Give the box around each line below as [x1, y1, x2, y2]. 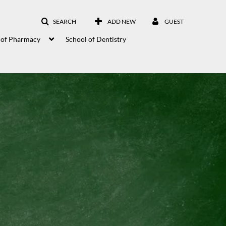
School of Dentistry [66, 35, 126, 44]
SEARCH [53, 18, 76, 25]
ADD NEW [107, 18, 136, 25]
